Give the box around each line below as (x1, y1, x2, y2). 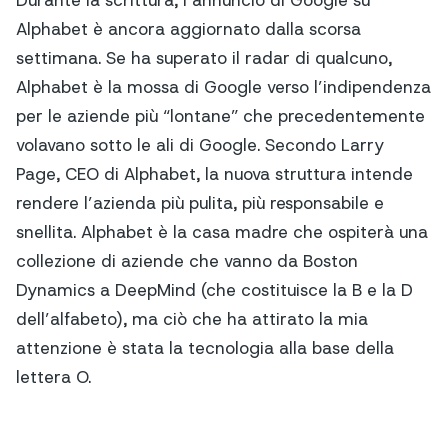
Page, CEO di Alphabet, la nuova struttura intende (16, 162, 413, 185)
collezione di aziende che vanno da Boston (16, 249, 358, 272)
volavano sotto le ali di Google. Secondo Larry (16, 133, 384, 156)
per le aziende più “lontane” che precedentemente (16, 104, 425, 127)
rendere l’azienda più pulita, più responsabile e (16, 191, 384, 214)
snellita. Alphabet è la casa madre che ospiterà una (16, 220, 428, 243)
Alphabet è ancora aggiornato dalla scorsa (16, 17, 361, 40)
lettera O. (16, 365, 91, 388)
